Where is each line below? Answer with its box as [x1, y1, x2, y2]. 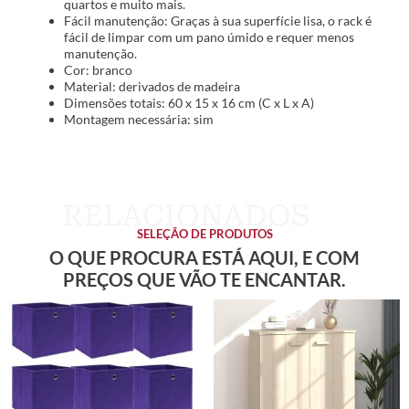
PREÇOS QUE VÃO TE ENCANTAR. [63, 267, 346, 290]
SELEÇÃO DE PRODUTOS [136, 225, 273, 241]
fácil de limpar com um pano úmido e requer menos [64, 29, 354, 46]
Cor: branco [64, 62, 132, 79]
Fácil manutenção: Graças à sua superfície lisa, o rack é [64, 13, 372, 29]
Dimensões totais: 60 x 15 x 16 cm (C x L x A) [64, 95, 314, 111]
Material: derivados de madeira [64, 79, 240, 95]
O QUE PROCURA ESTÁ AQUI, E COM [49, 246, 360, 268]
